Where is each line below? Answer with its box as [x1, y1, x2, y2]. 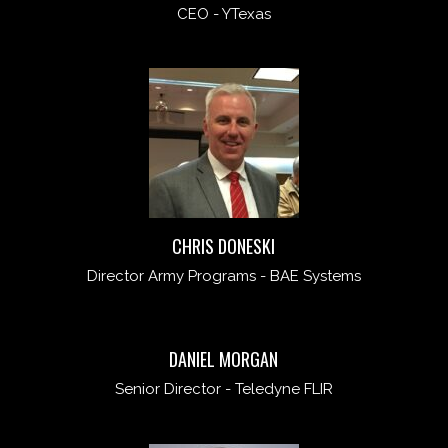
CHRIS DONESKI [172, 233, 276, 260]
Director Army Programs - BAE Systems [86, 267, 361, 286]
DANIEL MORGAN [169, 346, 279, 373]
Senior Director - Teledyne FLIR [114, 380, 333, 399]
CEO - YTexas [176, 5, 271, 24]
